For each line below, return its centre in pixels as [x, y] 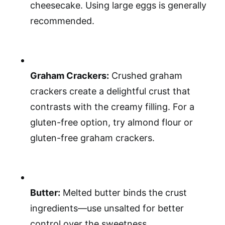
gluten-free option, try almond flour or [111, 122]
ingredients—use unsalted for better [107, 208]
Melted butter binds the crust [124, 193]
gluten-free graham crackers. [92, 138]
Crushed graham [146, 76]
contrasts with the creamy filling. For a [112, 107]
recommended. [62, 21]
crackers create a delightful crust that [110, 91]
